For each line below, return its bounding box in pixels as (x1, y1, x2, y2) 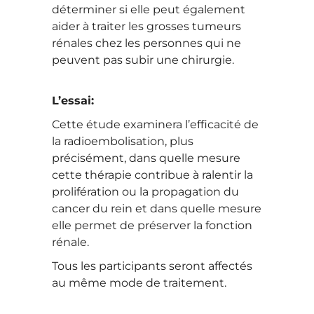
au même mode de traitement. (52, 276, 229, 289)
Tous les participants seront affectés (52, 259, 252, 273)
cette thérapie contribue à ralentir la (52, 168, 253, 182)
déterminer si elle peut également (52, 3, 245, 16)
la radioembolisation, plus (52, 135, 193, 148)
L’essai (52, 94, 91, 107)
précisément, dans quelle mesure (52, 151, 240, 165)
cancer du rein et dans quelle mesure (52, 202, 261, 215)
